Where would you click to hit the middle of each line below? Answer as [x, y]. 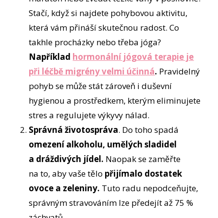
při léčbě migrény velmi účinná [92, 72]
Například [51, 57]
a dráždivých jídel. [67, 159]
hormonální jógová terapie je [133, 57]
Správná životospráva [74, 130]
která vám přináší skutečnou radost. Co [104, 28]
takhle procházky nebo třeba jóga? [95, 42]
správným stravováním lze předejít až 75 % [111, 203]
